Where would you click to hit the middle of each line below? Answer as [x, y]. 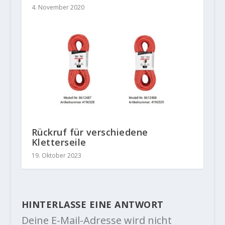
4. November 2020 [58, 7]
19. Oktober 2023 [56, 156]
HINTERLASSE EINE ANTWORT [92, 205]
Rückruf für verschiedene [90, 132]
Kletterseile [59, 142]
